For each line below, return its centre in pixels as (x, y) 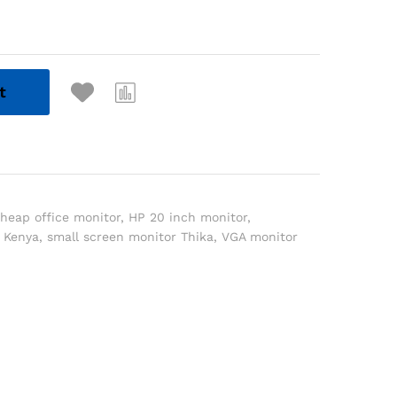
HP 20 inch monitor (188, 217)
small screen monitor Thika (131, 237)
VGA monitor (260, 237)
